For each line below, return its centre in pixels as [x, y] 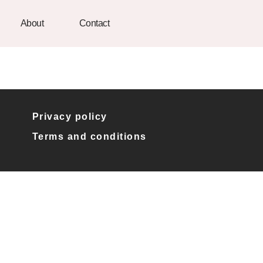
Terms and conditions [89, 136]
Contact [94, 23]
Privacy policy [70, 117]
